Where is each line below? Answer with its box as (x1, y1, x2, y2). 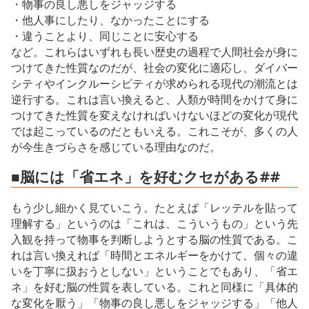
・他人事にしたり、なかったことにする (11, 12, 210, 28)
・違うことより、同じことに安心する (11, 28, 199, 44)
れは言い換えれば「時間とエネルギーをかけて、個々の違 (11, 247, 298, 263)
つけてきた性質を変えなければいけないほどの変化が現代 (11, 108, 298, 123)
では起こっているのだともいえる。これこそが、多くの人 (11, 123, 298, 139)
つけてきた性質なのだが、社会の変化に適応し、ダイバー (11, 60, 298, 76)
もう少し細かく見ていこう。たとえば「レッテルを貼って (11, 199, 298, 215)
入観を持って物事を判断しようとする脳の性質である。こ (11, 231, 298, 247)
